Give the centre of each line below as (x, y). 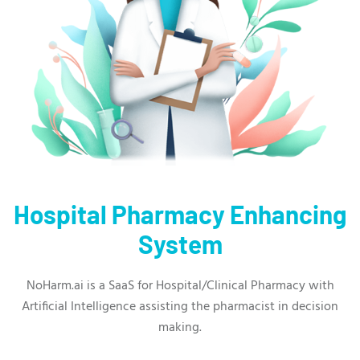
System (180, 244)
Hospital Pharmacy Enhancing (180, 214)
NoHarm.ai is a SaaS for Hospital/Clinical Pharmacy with (180, 286)
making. (180, 328)
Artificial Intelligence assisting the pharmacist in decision (180, 307)
